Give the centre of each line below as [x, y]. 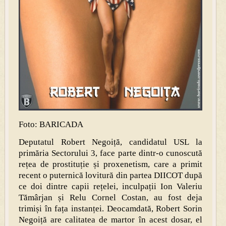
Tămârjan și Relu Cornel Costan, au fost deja [110, 197]
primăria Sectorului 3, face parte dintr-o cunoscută [110, 153]
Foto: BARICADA [51, 124]
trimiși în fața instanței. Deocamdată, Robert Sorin [110, 208]
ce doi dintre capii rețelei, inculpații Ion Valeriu [110, 186]
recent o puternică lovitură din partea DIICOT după [110, 175]
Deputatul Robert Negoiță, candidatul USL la [110, 142]
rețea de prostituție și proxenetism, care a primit [110, 164]
